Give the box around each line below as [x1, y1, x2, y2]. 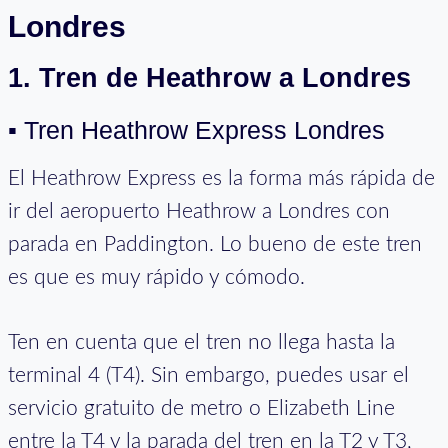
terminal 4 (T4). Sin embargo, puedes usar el [8, 365, 409, 387]
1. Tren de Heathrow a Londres [8, 63, 411, 94]
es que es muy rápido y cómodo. [8, 267, 305, 289]
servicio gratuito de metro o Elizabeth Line [8, 398, 395, 420]
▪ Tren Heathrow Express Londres [8, 115, 385, 144]
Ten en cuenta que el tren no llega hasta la [8, 332, 395, 354]
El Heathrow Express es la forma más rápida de [8, 168, 435, 190]
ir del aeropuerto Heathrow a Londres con [8, 201, 390, 223]
